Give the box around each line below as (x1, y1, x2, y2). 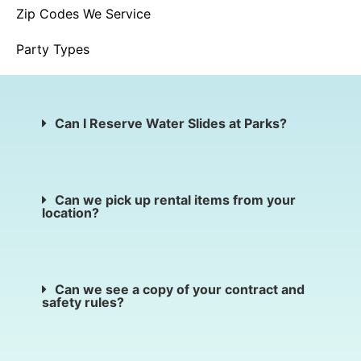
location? (42, 204, 99, 221)
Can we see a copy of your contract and (55, 280, 305, 297)
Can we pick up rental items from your (55, 191, 296, 208)
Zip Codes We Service (16, 5, 151, 22)
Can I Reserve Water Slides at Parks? (55, 114, 287, 131)
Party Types (16, 40, 89, 57)
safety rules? (42, 293, 124, 310)
